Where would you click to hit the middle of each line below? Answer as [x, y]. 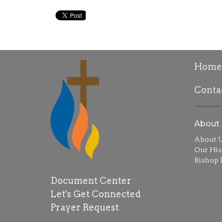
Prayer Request [85, 208]
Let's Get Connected [96, 194]
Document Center [92, 181]
